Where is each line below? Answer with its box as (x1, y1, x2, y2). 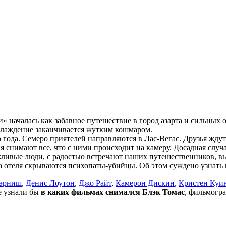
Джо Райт (79, 178, 111, 187)
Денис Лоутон (26, 178, 75, 187)
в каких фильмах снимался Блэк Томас (41, 187, 185, 196)
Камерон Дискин (116, 178, 175, 187)
